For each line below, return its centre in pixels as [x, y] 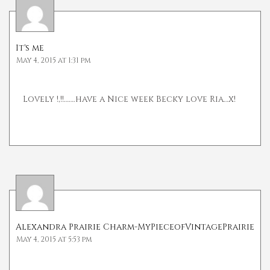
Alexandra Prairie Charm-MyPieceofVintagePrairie [135, 227]
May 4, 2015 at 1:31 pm [54, 61]
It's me [30, 48]
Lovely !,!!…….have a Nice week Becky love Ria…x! [129, 99]
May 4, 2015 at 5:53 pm [54, 240]
